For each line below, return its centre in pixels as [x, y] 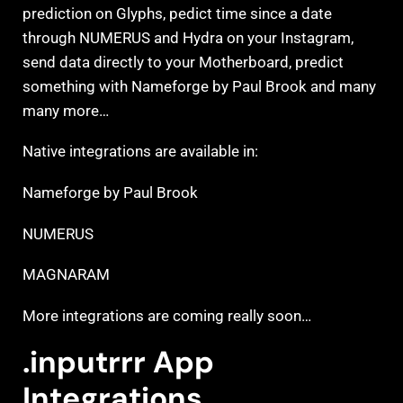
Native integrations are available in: [140, 152]
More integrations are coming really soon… [169, 315]
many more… [67, 110]
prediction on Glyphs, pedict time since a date [177, 13]
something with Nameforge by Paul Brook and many [199, 86]
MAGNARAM [66, 275]
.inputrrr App [118, 363]
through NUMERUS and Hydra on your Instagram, [188, 37]
